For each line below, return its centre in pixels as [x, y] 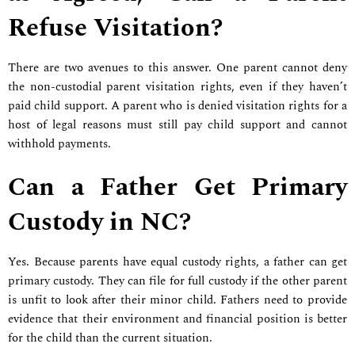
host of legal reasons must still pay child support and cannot [177, 125]
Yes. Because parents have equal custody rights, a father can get [177, 261]
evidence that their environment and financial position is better [177, 319]
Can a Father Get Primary [177, 187]
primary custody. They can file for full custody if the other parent [177, 281]
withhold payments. [61, 144]
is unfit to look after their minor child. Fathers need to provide [177, 300]
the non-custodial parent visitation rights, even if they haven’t [177, 87]
